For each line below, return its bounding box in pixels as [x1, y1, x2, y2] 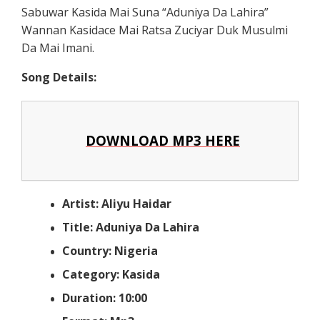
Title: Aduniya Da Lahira [62, 219, 203, 236]
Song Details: [21, 69, 100, 86]
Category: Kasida [62, 266, 161, 283]
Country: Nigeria [62, 243, 161, 259]
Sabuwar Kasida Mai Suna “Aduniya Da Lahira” [21, 4, 269, 21]
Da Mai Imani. [21, 40, 95, 56]
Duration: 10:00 [62, 290, 148, 306]
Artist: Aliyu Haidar [62, 196, 175, 212]
